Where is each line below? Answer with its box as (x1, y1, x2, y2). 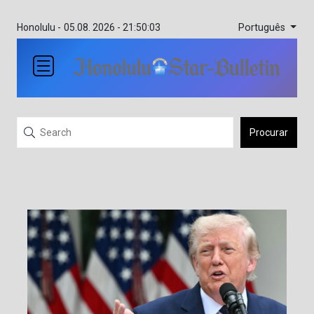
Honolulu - (17, 22, 61, 33)
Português (238, 21, 288, 34)
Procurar (250, 126, 288, 138)
